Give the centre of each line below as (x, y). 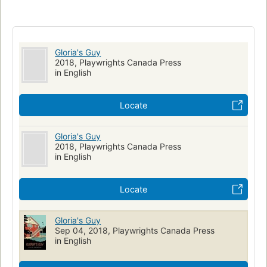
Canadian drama (182, 10)
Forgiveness (120, 10)
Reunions (70, 10)
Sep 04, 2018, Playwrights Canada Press (135, 231)
